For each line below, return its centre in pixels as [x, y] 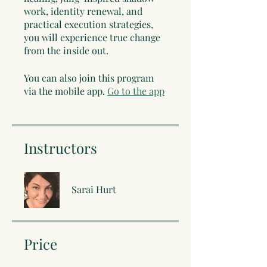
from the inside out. [66, 51]
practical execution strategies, [89, 24]
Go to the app [136, 91]
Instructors [60, 148]
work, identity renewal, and [83, 11]
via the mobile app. [64, 91]
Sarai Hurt [94, 190]
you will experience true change [92, 38]
